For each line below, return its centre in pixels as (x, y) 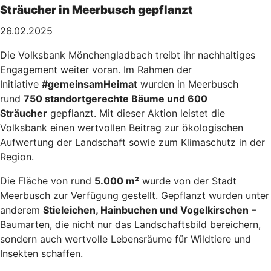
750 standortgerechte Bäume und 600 (116, 98)
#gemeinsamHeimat (90, 84)
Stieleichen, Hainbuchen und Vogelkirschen (146, 210)
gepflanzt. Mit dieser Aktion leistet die (136, 113)
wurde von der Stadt (188, 181)
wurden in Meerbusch (188, 84)
